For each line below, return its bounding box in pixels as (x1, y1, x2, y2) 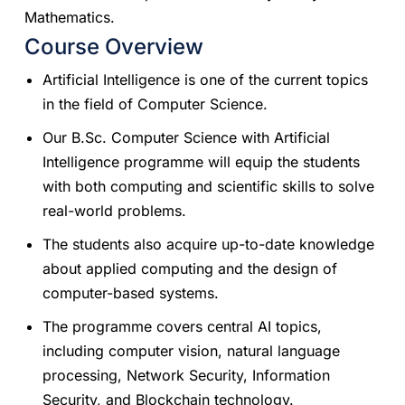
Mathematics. (24, 7, 116, 26)
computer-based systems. (42, 283, 220, 302)
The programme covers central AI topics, (42, 316, 323, 335)
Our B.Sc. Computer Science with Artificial (42, 127, 331, 146)
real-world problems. (42, 201, 192, 220)
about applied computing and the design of (42, 259, 338, 278)
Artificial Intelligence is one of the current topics (42, 70, 369, 89)
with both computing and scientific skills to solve (42, 176, 375, 195)
